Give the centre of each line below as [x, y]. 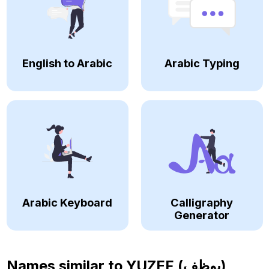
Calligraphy [202, 202]
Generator [202, 215]
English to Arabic [67, 63]
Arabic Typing [202, 63]
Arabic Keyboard [67, 202]
